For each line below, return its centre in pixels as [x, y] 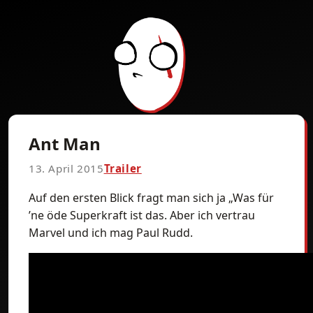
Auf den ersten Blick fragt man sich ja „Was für [151, 198]
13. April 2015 [66, 168]
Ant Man [65, 144]
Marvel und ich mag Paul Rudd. [111, 233]
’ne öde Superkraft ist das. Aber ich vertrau [142, 215]
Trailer [123, 168]
